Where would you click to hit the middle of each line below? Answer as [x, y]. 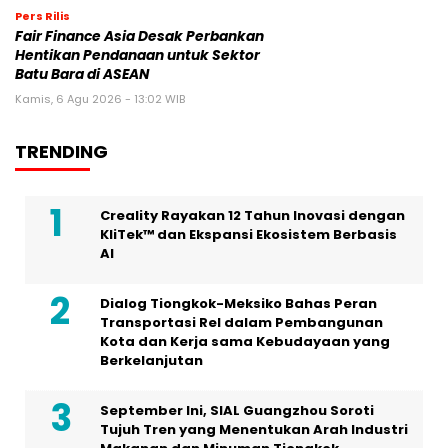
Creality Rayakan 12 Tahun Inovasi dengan [252, 216]
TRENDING [61, 152]
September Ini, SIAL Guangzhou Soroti [237, 411]
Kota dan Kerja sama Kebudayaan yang [245, 342]
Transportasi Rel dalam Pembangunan [241, 323]
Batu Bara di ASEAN [82, 75]
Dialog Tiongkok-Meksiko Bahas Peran [238, 304]
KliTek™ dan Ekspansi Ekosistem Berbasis [248, 235]
